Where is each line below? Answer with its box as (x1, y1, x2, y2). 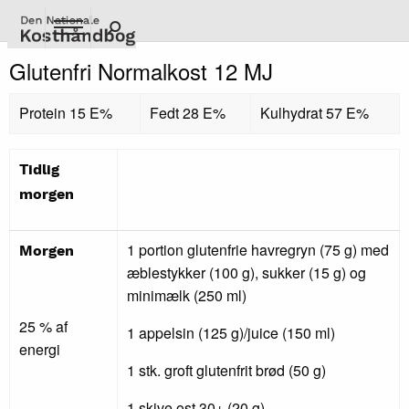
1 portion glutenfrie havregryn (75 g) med (127, 239, 389, 260)
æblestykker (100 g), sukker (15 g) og (127, 262, 366, 283)
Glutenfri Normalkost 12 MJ (9, 55, 273, 87)
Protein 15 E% (19, 102, 112, 123)
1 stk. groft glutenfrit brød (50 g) (127, 360, 326, 381)
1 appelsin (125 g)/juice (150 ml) (127, 322, 335, 343)
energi (19, 339, 60, 360)
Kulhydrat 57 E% (260, 102, 369, 123)
